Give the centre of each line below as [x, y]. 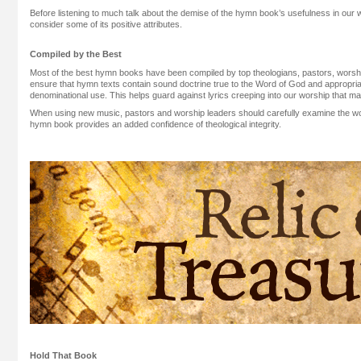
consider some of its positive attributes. [106, 25]
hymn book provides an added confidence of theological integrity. [156, 124]
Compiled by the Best [76, 54]
